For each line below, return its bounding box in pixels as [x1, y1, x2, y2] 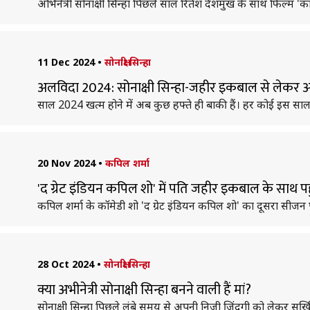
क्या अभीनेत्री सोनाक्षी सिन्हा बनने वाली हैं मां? [37, 278, 251, 302]
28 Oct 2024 [37, 257, 94, 271]
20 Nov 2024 [37, 156, 95, 170]
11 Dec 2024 [37, 55, 95, 69]
